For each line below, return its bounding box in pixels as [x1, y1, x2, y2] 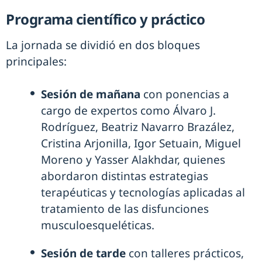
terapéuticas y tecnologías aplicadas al [41, 185, 245, 201]
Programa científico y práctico [6, 9, 205, 29]
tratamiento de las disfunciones [41, 201, 209, 217]
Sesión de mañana [41, 87, 140, 102]
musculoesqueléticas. [41, 218, 154, 233]
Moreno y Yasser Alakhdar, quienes [41, 152, 225, 168]
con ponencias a [140, 87, 229, 102]
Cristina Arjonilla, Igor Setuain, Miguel [41, 136, 241, 151]
